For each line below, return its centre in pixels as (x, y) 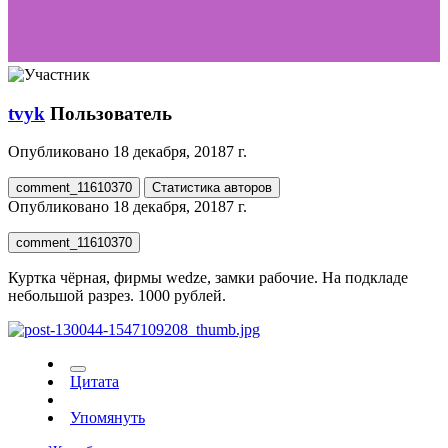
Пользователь (111, 113)
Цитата (94, 382)
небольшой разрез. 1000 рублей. (117, 296)
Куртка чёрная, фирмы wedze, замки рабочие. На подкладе (208, 278)
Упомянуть (107, 418)
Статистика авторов (212, 188)
